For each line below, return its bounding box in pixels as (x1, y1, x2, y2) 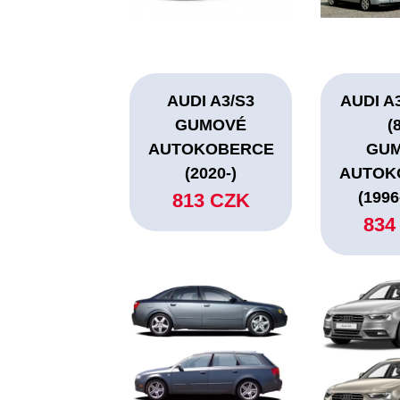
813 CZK (171, 189, 250, 212)
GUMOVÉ (175, 116, 247, 135)
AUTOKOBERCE (147, 140, 274, 159)
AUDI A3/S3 (167, 92, 255, 111)
